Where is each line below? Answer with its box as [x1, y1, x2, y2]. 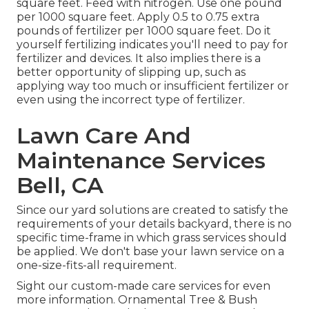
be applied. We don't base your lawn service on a [17, 245, 284, 259]
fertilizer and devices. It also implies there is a [17, 52, 261, 66]
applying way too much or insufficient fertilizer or [17, 79, 289, 93]
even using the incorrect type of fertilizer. [17, 93, 245, 107]
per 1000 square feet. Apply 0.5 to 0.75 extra [17, 10, 259, 24]
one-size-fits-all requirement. [17, 259, 177, 272]
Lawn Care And [17, 122, 191, 150]
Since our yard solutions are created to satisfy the [17, 203, 288, 217]
